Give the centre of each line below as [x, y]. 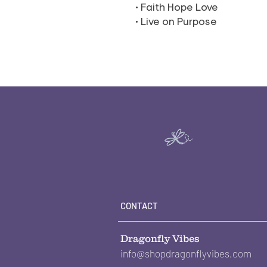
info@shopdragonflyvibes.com [186, 254]
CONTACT [140, 206]
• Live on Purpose [176, 22]
